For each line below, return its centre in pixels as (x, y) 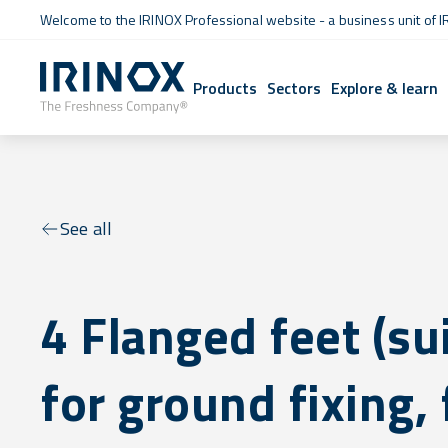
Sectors (294, 87)
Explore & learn (385, 87)
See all (86, 228)
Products (225, 87)
